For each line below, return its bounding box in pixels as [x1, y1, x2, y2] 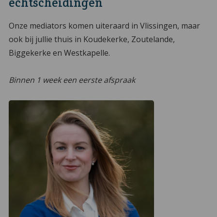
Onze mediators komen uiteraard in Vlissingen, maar [8, 20, 200, 31]
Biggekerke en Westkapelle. [8, 47, 110, 59]
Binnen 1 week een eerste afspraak [8, 75, 135, 86]
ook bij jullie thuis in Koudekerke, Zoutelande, [8, 34, 175, 45]
